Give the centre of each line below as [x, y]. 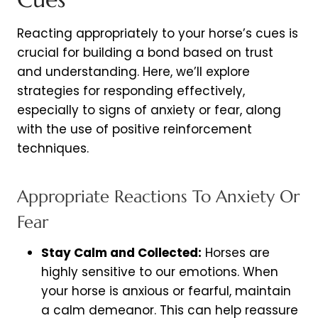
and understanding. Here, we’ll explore [133, 72]
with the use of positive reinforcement [135, 130]
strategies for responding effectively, [131, 91]
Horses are [236, 253]
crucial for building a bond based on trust [145, 53]
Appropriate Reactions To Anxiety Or [158, 197]
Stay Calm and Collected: [121, 253]
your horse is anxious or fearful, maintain [166, 291]
